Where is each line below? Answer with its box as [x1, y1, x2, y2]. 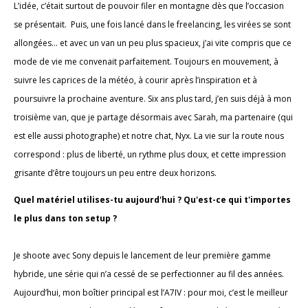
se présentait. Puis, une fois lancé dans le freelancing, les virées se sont [14, 18, 291, 30]
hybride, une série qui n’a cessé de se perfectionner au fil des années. [14, 267, 284, 280]
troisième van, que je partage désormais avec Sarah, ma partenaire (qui [14, 111, 293, 123]
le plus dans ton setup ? [14, 212, 117, 224]
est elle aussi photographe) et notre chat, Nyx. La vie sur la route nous [14, 129, 284, 142]
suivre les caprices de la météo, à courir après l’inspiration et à [14, 74, 257, 86]
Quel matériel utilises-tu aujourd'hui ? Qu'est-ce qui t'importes [14, 193, 291, 206]
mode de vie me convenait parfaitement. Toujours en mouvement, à [14, 55, 278, 67]
